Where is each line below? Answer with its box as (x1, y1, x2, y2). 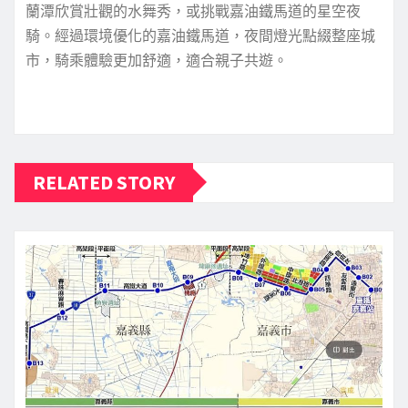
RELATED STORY (33, 168, 175, 195)
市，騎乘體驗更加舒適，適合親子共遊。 (25, 49, 288, 70)
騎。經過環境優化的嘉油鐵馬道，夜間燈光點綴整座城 (25, 25, 375, 46)
